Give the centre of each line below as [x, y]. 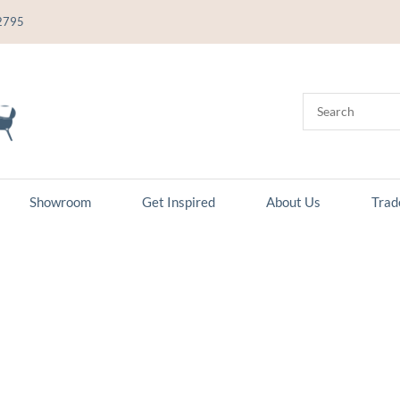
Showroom [60, 202]
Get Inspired [179, 202]
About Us [293, 202]
